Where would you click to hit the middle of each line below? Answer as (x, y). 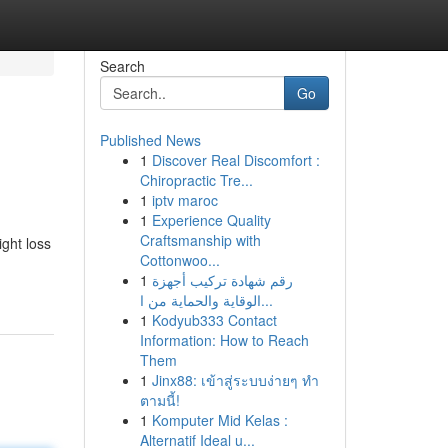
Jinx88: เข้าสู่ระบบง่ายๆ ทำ (235, 380)
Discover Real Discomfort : (235, 160)
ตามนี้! (159, 400)
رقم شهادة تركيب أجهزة (222, 280)
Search (122, 66)
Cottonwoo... (179, 260)
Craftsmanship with (200, 240)
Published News (150, 140)
